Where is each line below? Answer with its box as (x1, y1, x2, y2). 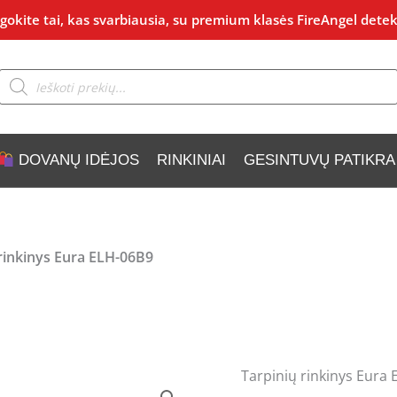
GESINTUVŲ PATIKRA (243, 152, 395, 168)
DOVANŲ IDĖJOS (13, 152, 139, 168)
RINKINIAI (156, 152, 226, 168)
